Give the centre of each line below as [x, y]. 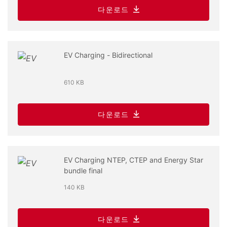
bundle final [83, 170]
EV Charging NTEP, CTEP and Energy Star [133, 160]
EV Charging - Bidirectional [108, 55]
